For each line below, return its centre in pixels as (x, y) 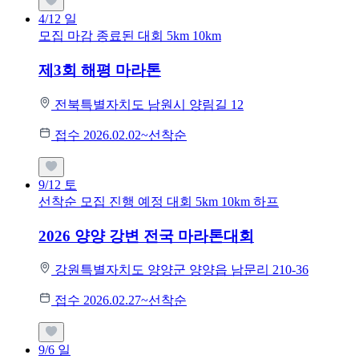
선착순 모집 (72, 201)
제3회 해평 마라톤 (100, 71)
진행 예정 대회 (152, 201)
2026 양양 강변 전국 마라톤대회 (146, 236)
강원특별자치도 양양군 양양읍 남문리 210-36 (182, 270)
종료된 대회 (131, 36)
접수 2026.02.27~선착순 (121, 301)
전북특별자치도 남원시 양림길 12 (149, 104)
